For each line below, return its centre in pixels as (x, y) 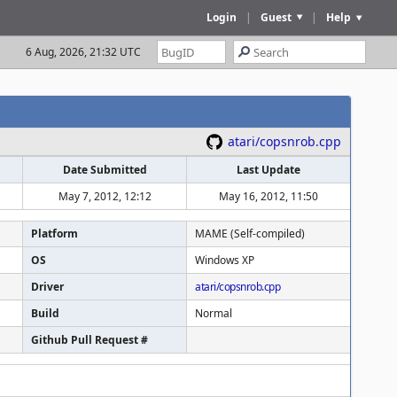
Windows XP (225, 260)
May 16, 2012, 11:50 (269, 196)
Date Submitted (105, 170)
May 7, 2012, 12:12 (105, 196)
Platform (54, 234)
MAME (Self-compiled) (250, 234)
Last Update (269, 170)
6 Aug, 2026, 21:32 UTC (83, 52)
